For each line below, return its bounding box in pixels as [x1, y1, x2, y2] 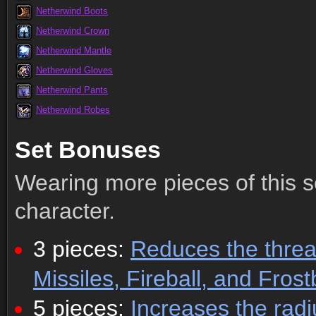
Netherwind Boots [36, 6, 108, 16]
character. [15, 198, 115, 224]
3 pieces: [33, 236, 130, 262]
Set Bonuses [15, 136, 161, 163]
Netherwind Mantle [36, 45, 111, 56]
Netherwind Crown [36, 25, 109, 36]
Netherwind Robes [36, 104, 110, 115]
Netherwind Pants [36, 85, 108, 95]
